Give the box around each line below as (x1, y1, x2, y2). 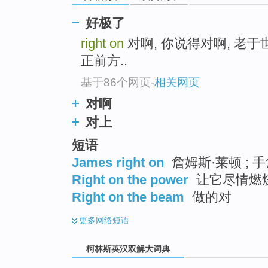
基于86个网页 (81, 75, 151, 89)
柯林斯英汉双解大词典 (84, 243, 172, 254)
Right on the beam (72, 190, 184, 205)
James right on (72, 155, 164, 170)
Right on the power (72, 172, 188, 188)
